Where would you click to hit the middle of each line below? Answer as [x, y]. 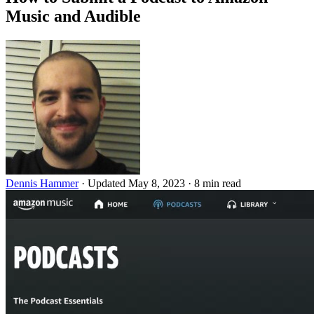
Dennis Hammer [42, 183]
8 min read [218, 183]
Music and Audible [73, 16]
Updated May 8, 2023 [138, 183]
